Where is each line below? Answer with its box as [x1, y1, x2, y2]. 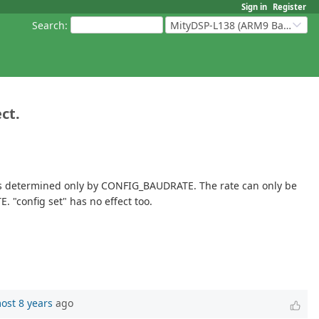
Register [273, 1, 306, 12]
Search [32, 18, 65, 32]
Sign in [241, 1, 267, 12]
